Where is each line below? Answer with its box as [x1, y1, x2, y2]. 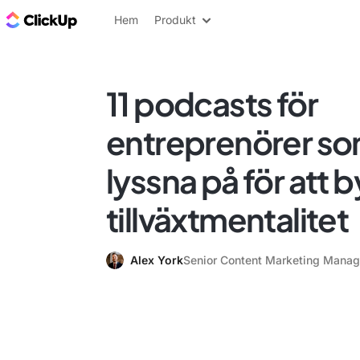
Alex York [130, 253, 183, 267]
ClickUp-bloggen [80, 10, 190, 28]
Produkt [154, 13, 196, 27]
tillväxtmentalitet [106, 198, 349, 239]
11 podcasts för [106, 83, 317, 124]
